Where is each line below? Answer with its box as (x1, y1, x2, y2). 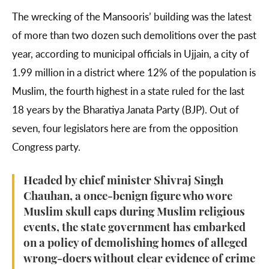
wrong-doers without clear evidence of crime (23, 254, 255, 266)
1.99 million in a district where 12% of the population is (12, 65, 256, 80)
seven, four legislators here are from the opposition (12, 121, 238, 136)
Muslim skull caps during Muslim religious (23, 207, 245, 219)
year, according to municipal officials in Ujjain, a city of (12, 46, 249, 61)
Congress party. (12, 139, 80, 154)
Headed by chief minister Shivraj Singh (23, 176, 223, 188)
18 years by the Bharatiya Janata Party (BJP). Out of (12, 102, 239, 117)
